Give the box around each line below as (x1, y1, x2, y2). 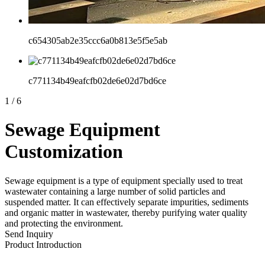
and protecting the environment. (5, 218, 123, 228)
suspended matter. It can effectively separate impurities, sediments (5, 196, 248, 207)
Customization (5, 141, 123, 163)
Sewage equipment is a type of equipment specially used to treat (5, 175, 243, 186)
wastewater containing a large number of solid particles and (5, 186, 225, 196)
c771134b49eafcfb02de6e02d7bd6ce (28, 76, 166, 86)
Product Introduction (5, 239, 82, 250)
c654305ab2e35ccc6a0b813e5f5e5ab (28, 35, 167, 46)
